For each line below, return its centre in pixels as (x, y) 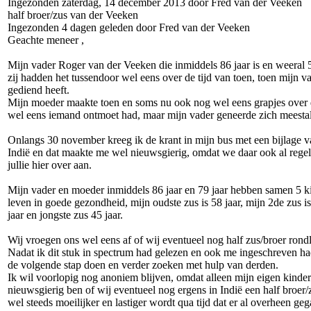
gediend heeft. (39, 90)
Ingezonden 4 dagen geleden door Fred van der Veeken (129, 28)
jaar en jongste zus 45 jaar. (65, 215)
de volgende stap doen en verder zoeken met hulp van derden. (143, 265)
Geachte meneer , (46, 40)
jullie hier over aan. (50, 165)
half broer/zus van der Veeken (73, 15)
